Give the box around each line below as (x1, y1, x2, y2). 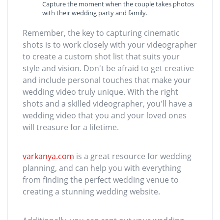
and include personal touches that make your (23, 75, 191, 85)
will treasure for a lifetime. (23, 122, 119, 133)
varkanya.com (23, 151, 74, 162)
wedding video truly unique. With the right (23, 86, 178, 97)
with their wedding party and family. (42, 8, 147, 17)
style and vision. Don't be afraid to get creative (23, 63, 194, 74)
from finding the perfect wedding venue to (23, 174, 179, 185)
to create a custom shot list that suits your (23, 51, 180, 62)
